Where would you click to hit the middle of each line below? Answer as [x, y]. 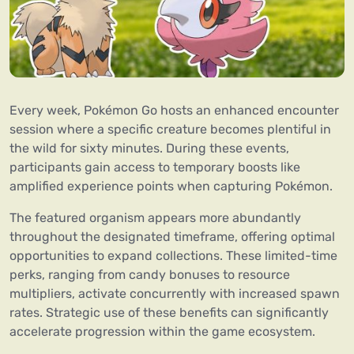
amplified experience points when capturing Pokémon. [171, 186]
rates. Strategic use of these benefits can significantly [169, 313]
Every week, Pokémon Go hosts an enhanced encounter [174, 111]
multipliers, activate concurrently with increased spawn [175, 294]
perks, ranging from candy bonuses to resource [150, 275]
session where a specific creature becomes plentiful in [170, 130]
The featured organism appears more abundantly [155, 218]
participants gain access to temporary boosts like [155, 168]
